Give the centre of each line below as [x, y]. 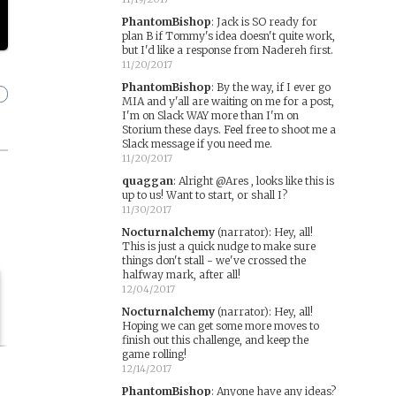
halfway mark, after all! [181, 274]
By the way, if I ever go [273, 87]
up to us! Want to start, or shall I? [204, 195]
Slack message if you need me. [197, 144]
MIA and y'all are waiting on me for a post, [228, 101]
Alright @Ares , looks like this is [256, 181]
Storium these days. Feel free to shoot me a [228, 129]
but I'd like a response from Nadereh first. [227, 50]
